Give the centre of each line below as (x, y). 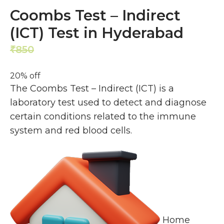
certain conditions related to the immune (103, 116)
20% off (25, 75)
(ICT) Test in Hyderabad (97, 32)
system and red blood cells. (71, 130)
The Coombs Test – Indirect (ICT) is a (92, 88)
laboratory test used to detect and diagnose (108, 102)
